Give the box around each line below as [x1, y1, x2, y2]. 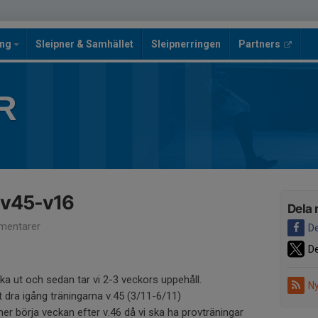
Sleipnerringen [151, 38, 221, 50]
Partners [238, 38, 280, 50]
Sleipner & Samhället [35, 38, 133, 50]
